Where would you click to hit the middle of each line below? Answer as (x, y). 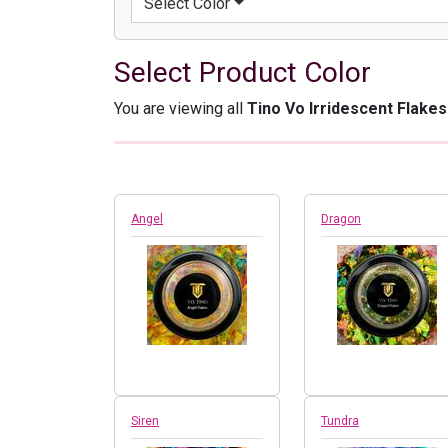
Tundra (340, 421)
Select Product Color (242, 73)
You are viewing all (180, 109)
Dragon (341, 219)
